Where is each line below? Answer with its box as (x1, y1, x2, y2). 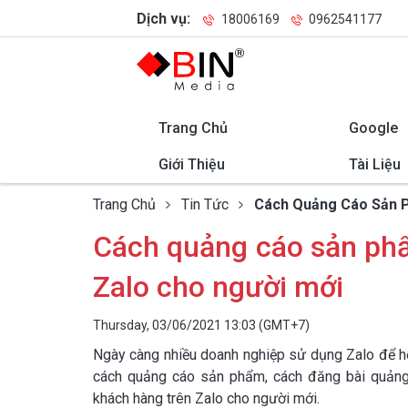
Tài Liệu (348, 156, 401, 173)
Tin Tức (181, 196, 229, 213)
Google (348, 119, 398, 137)
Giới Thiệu (158, 156, 225, 173)
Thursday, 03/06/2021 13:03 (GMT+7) (93, 318, 310, 332)
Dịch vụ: (137, 10, 194, 27)
